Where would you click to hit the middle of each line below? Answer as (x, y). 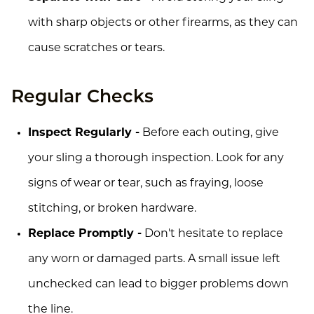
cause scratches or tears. (96, 48)
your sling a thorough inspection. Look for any (156, 158)
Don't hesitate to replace (212, 234)
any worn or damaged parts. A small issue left (154, 259)
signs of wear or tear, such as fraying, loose (146, 183)
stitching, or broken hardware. (112, 209)
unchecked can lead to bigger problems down (158, 284)
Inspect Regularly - (84, 133)
